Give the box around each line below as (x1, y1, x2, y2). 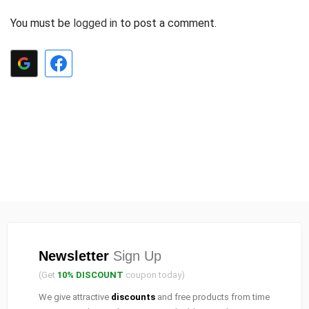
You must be (10, 16, 73, 30)
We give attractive (39, 291, 111, 302)
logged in (73, 16, 117, 30)
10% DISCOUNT (57, 269, 123, 280)
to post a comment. (117, 16, 217, 30)
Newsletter (39, 248, 109, 263)
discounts (111, 291, 155, 302)
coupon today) (123, 269, 185, 280)
